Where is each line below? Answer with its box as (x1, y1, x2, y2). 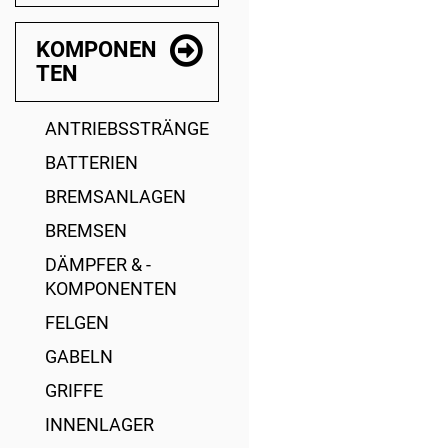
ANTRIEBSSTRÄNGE (45, 118, 209, 139)
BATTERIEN (45, 152, 138, 173)
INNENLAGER (45, 414, 154, 435)
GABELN (45, 346, 113, 367)
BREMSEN (45, 220, 127, 241)
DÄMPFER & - (45, 254, 151, 275)
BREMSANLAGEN (45, 186, 186, 207)
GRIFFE (45, 380, 103, 401)
